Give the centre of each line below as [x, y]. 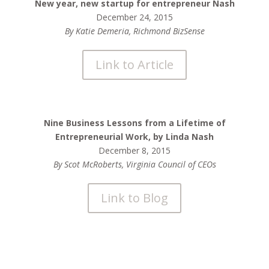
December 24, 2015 [134, 17]
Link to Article [134, 65]
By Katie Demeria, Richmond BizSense [134, 31]
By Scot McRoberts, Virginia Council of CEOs [134, 164]
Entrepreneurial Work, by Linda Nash [134, 137]
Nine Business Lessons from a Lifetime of [134, 123]
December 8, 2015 [134, 150]
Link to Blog [134, 198]
